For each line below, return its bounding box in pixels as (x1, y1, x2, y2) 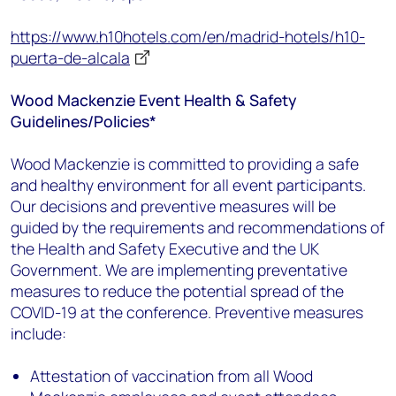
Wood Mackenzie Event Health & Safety (11, 89, 296, 110)
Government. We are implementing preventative (11, 259, 347, 280)
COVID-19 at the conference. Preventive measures (11, 301, 363, 323)
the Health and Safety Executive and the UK (11, 238, 319, 259)
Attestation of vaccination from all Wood (30, 365, 314, 386)
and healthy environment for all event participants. (11, 174, 366, 195)
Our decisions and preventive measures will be (11, 195, 336, 217)
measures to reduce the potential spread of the (11, 280, 344, 301)
